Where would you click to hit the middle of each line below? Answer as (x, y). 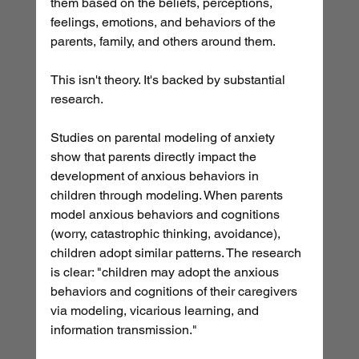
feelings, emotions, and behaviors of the (164, 22)
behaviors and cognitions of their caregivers (175, 292)
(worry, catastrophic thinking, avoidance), (167, 234)
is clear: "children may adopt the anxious (166, 272)
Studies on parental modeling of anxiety (164, 138)
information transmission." (123, 330)
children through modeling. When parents (168, 196)
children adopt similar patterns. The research (177, 253)
